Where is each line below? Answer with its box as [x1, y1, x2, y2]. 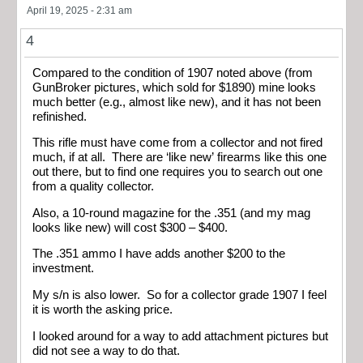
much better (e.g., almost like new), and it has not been [32, 95, 321, 109]
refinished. [32, 109, 87, 123]
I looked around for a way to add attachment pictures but [32, 329, 328, 343]
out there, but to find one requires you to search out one [32, 165, 322, 179]
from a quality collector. [32, 180, 154, 194]
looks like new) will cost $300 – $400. [32, 220, 228, 234]
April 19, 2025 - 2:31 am [27, 4, 132, 16]
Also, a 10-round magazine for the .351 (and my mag [32, 206, 310, 220]
